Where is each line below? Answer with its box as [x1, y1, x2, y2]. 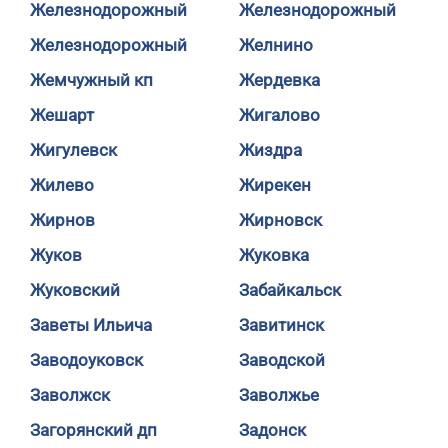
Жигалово [239, 105, 320, 125]
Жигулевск [30, 140, 117, 160]
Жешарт [30, 105, 94, 125]
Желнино [239, 35, 313, 55]
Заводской [239, 350, 325, 370]
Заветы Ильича [30, 315, 152, 335]
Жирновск [239, 210, 322, 230]
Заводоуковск [30, 350, 143, 370]
